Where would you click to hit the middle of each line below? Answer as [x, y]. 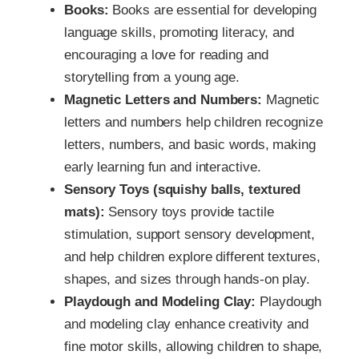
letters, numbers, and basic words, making [190, 145]
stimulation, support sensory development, [190, 235]
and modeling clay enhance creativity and [186, 325]
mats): [87, 212]
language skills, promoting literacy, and [179, 33]
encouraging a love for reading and [166, 55]
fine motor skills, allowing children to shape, [194, 347]
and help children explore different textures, [192, 257]
